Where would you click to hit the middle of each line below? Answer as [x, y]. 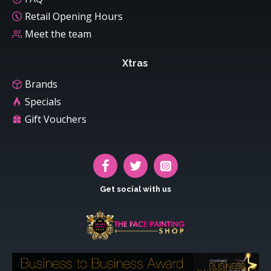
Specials [43, 102]
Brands [41, 84]
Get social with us [135, 189]
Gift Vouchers [56, 119]
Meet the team [58, 34]
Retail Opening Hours [74, 17]
